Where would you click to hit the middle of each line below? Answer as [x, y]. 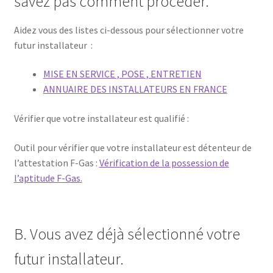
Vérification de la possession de [164, 162]
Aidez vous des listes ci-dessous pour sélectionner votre [129, 30]
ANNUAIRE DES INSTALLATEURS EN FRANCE [135, 89]
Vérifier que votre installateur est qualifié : [101, 118]
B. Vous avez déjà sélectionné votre [127, 234]
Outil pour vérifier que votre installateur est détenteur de [133, 147]
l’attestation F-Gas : [56, 162]
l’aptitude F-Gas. [48, 178]
